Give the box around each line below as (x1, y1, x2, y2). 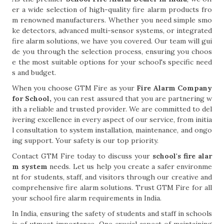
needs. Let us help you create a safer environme (47, 162, 212, 171)
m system (12, 162, 47, 171)
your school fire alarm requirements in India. (12, 193, 161, 202)
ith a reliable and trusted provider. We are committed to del (12, 104, 212, 113)
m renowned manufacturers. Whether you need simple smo (12, 15, 212, 24)
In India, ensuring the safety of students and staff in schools (12, 209, 212, 218)
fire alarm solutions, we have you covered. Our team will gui (12, 36, 212, 45)
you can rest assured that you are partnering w (51, 94, 212, 103)
